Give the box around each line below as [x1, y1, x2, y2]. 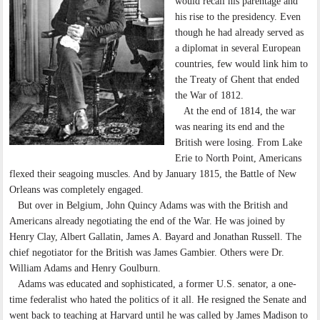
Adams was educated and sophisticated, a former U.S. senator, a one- [9, 279, 297, 290]
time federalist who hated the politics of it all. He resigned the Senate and [9, 294, 307, 306]
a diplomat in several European [175, 43, 301, 54]
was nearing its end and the [175, 121, 285, 133]
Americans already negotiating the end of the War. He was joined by [9, 216, 286, 227]
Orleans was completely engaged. [9, 184, 144, 196]
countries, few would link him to [175, 59, 309, 70]
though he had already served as [175, 27, 304, 39]
